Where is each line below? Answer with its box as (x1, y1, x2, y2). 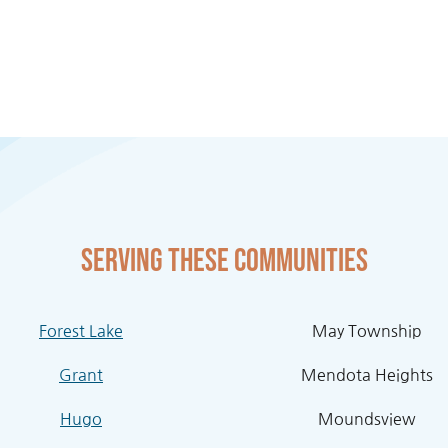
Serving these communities (80, 242, 368, 281)
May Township (312, 323, 422, 339)
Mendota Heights (301, 367, 433, 383)
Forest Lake (39, 323, 123, 339)
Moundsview (318, 411, 416, 427)
